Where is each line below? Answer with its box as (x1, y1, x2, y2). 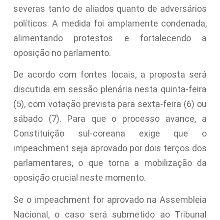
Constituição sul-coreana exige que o (13, 128, 207, 139)
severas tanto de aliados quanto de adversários (13, 3, 207, 14)
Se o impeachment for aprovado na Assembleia (13, 194, 207, 205)
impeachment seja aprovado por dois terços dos (13, 143, 207, 154)
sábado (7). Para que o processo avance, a (13, 113, 207, 124)
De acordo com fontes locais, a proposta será (13, 69, 207, 80)
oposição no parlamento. (13, 47, 111, 58)
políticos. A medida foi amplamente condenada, (13, 18, 207, 28)
